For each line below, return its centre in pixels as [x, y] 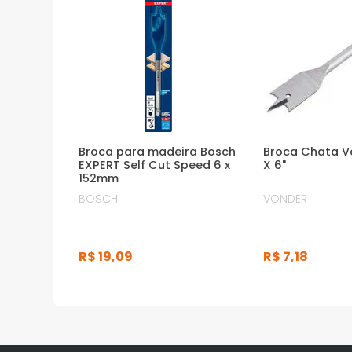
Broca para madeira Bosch [158, 151]
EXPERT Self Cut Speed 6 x [155, 165]
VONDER [286, 199]
